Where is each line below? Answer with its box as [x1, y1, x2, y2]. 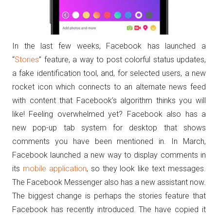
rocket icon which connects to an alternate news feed [12, 82, 206, 91]
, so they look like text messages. [86, 164, 206, 173]
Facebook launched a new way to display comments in [12, 150, 206, 160]
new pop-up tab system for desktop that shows [12, 123, 206, 132]
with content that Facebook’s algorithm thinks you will [12, 96, 206, 105]
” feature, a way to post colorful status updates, [39, 55, 206, 64]
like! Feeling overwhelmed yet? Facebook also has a [12, 109, 206, 119]
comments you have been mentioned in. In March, [12, 137, 206, 146]
